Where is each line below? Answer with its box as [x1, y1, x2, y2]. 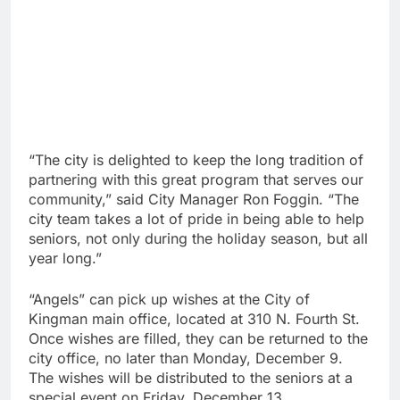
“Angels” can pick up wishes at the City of [29, 289, 310, 308]
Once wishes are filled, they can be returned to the [29, 329, 368, 347]
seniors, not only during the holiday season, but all [29, 229, 368, 247]
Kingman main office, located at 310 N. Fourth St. [29, 309, 360, 328]
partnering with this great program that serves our [29, 170, 363, 188]
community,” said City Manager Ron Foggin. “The [29, 189, 359, 208]
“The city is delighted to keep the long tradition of [29, 150, 363, 169]
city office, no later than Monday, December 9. [29, 348, 343, 367]
